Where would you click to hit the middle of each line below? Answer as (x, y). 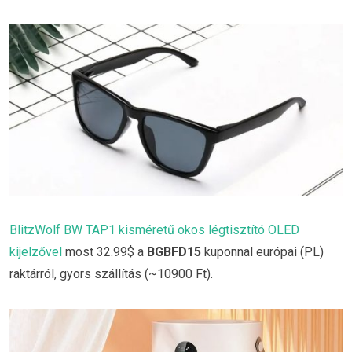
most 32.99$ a (104, 251)
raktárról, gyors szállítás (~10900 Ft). (111, 273)
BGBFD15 (174, 251)
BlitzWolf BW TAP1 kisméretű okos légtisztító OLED (154, 229)
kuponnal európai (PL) (262, 251)
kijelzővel (36, 251)
